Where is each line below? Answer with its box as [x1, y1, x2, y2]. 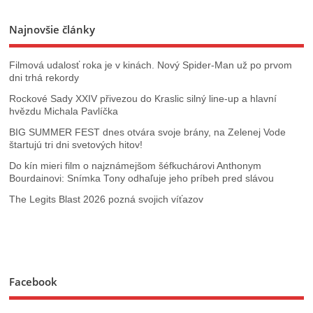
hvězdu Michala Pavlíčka [9, 105, 119, 117]
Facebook [9, 275, 58, 289]
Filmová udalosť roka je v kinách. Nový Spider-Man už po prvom [9, 59, 293, 71]
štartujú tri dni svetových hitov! [9, 139, 143, 150]
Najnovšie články [9, 22, 96, 37]
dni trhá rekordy [9, 72, 80, 83]
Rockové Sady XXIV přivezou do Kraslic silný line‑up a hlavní [9, 93, 277, 104]
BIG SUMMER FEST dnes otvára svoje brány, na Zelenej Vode [9, 126, 286, 138]
